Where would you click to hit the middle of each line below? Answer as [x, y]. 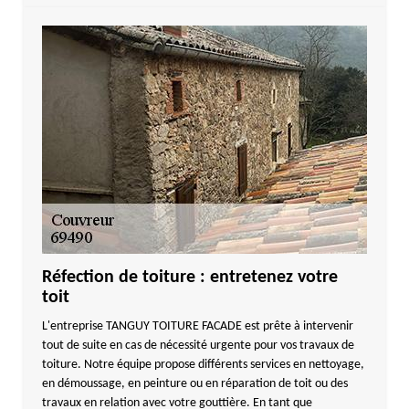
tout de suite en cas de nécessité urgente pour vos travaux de [198, 346]
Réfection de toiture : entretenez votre [189, 278]
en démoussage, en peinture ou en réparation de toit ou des [194, 384]
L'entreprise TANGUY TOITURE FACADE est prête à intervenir [197, 326]
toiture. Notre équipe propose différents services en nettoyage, [203, 365]
